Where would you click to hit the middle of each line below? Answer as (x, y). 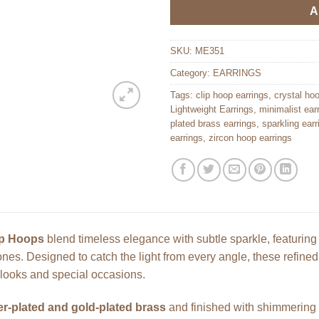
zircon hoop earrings (250, 138)
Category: (192, 73)
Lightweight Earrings (212, 110)
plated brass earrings (213, 124)
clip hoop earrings (232, 95)
